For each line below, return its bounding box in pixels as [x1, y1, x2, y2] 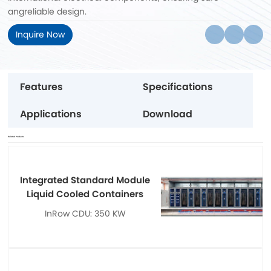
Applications [20, 107, 82, 122]
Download [142, 107, 192, 122]
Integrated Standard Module [20, 174, 151, 187]
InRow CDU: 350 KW [44, 207, 126, 220]
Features [20, 80, 64, 94]
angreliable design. [8, 5, 87, 18]
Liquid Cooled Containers [27, 188, 144, 201]
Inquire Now [16, 28, 65, 41]
